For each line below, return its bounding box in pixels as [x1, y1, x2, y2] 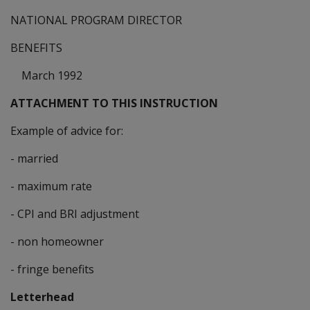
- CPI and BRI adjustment [10, 206, 139, 221]
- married [10, 150, 58, 166]
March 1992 [10, 67, 82, 83]
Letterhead [10, 289, 74, 304]
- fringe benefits [10, 261, 94, 277]
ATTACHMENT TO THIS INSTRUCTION [10, 95, 218, 111]
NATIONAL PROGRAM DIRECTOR [10, 12, 182, 28]
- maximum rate [10, 178, 92, 194]
